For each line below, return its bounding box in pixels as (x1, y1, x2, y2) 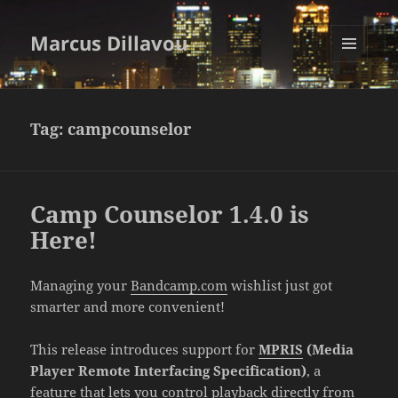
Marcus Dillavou (30, 29, 188, 57)
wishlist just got (227, 276, 333, 295)
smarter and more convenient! (30, 298, 226, 316)
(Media (303, 340, 354, 359)
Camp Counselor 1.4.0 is (30, 198, 310, 231)
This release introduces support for (30, 340, 259, 359)
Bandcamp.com (131, 276, 228, 295)
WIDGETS (330, 92, 381, 107)
